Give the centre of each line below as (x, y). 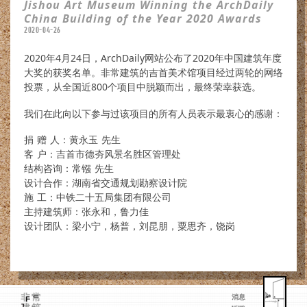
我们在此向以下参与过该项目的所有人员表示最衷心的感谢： (153, 113)
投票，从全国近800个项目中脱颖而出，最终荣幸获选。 (143, 87)
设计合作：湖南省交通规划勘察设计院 (106, 183)
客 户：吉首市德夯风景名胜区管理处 (102, 154)
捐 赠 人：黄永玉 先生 (72, 139)
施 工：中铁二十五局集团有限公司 (98, 197)
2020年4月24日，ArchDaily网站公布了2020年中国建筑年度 (153, 58)
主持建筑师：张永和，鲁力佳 (86, 211)
